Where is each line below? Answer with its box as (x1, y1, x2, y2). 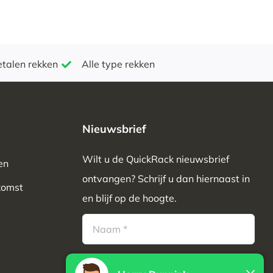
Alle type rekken (81, 58, 155, 71)
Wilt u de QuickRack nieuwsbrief (82, 153, 230, 166)
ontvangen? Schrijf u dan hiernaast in (82, 172, 250, 185)
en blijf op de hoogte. (82, 192, 177, 205)
